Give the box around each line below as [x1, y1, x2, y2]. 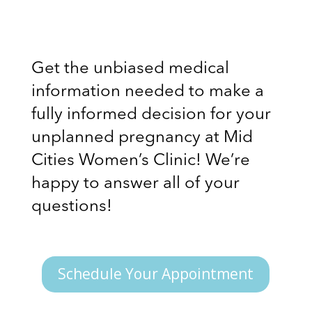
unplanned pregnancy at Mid [31, 129, 253, 146]
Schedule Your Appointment [58, 264, 254, 284]
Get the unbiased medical [31, 60, 229, 77]
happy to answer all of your [31, 175, 240, 192]
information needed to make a [31, 83, 264, 100]
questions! [31, 198, 116, 215]
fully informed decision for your [31, 106, 271, 123]
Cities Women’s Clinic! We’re [31, 152, 250, 169]
